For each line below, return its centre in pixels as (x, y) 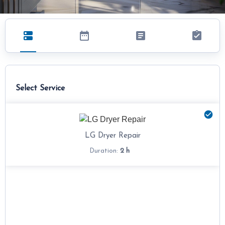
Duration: (105, 151)
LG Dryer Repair (113, 136)
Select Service (40, 89)
